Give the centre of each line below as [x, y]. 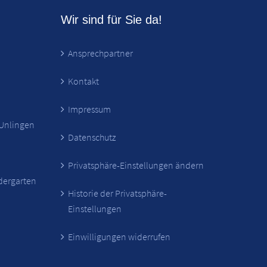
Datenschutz [91, 137]
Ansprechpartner [100, 53]
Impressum [89, 109]
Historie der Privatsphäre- [117, 193]
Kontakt [83, 81]
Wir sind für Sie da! [111, 19]
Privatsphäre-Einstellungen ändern [136, 165]
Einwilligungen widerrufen [119, 236]
